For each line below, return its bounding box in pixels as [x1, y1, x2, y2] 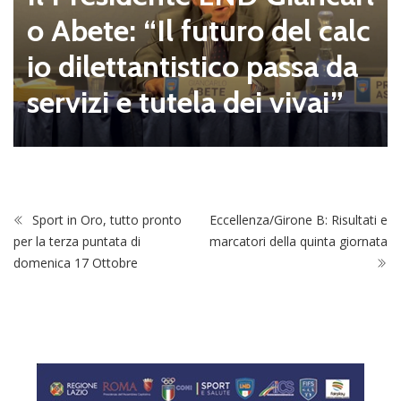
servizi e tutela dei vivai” [27, 82, 344, 121]
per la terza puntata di [13, 232, 141, 250]
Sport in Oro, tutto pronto [29, 210, 182, 228]
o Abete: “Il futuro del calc [27, 11, 371, 49]
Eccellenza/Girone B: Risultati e [209, 210, 388, 228]
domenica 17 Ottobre [13, 253, 138, 271]
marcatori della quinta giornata [209, 232, 388, 250]
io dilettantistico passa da [27, 47, 358, 85]
